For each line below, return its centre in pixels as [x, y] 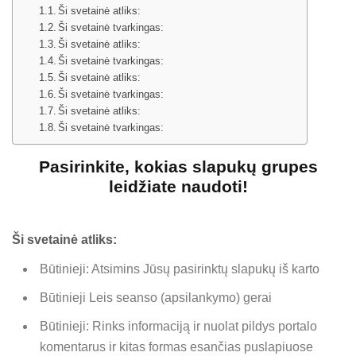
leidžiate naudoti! [178, 187]
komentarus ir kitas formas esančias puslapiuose [176, 346]
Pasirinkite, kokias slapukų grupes [178, 167]
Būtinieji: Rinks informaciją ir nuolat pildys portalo [178, 326]
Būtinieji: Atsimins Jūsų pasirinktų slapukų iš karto [180, 269]
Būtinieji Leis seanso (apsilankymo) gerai [156, 297]
